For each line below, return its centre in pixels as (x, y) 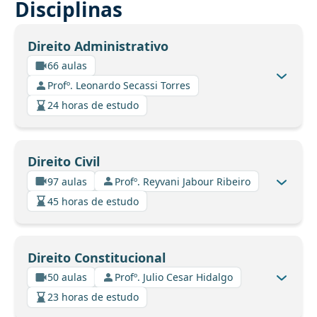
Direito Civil (63, 162)
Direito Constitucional (96, 257)
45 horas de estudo (93, 201)
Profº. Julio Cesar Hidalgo (174, 277)
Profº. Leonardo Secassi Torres (119, 86)
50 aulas (67, 277)
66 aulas (67, 66)
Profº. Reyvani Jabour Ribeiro (183, 181)
